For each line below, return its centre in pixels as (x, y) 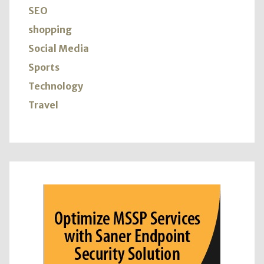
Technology (56, 86)
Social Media (59, 49)
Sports (44, 67)
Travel (43, 105)
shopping (50, 30)
